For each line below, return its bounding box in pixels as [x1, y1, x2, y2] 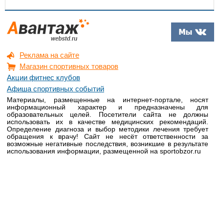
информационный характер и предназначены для [7, 103, 209, 111]
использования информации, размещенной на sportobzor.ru [7, 147, 201, 155]
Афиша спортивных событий [7, 85, 104, 93]
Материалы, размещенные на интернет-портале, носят [7, 96, 209, 104]
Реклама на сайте [20, 51, 79, 59]
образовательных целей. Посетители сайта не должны [7, 110, 209, 118]
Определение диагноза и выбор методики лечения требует [7, 125, 209, 133]
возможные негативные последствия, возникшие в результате [7, 140, 209, 148]
